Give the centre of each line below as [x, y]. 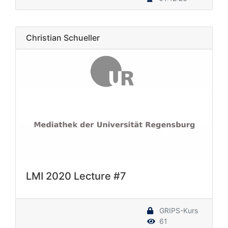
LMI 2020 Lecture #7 [76, 176]
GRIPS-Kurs [178, 210]
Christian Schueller [63, 37]
